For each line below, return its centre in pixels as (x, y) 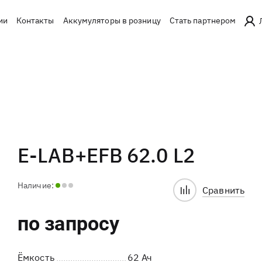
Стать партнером (203, 20)
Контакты (35, 20)
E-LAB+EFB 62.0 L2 (106, 155)
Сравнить (223, 190)
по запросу (68, 223)
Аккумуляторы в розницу (112, 20)
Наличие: (36, 185)
